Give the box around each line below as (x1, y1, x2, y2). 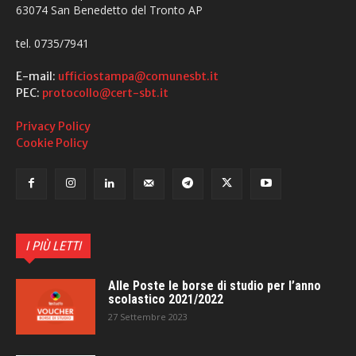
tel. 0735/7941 (16, 35, 89, 51)
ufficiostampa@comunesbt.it (58, 68, 219, 83)
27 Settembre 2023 (108, 310, 188, 323)
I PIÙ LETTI (25, 238, 81, 253)
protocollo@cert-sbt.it (42, 85, 168, 100)
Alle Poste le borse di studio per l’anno (108, 277, 321, 293)
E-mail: (16, 68, 58, 83)
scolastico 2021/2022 (108, 291, 223, 307)
